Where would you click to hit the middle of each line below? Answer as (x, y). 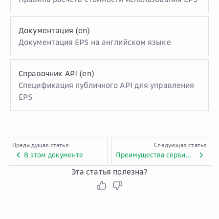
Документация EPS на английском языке (95, 42)
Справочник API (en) (56, 73)
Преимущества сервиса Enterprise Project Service (189, 155)
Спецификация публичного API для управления (107, 85)
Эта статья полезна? (109, 172)
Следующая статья (180, 145)
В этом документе (54, 155)
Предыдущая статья (41, 145)
